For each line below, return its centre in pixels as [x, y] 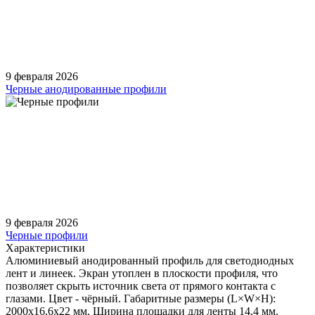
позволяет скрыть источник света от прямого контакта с [141, 285]
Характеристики [45, 247]
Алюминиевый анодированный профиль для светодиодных [150, 260]
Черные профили [47, 235]
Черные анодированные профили [86, 89]
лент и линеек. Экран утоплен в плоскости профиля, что [142, 273]
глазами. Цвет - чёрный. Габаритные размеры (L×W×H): [141, 298]
